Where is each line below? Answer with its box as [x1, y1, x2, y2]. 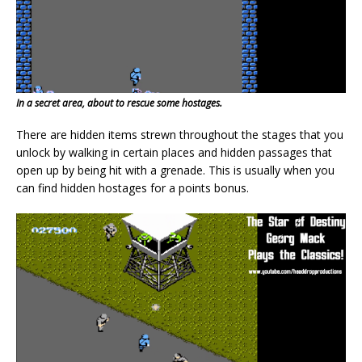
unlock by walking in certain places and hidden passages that [16, 145, 332, 161]
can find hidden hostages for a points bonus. [16, 180, 249, 196]
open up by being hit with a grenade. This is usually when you [16, 162, 335, 179]
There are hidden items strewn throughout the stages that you [16, 127, 343, 143]
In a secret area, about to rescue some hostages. [16, 96, 222, 111]
